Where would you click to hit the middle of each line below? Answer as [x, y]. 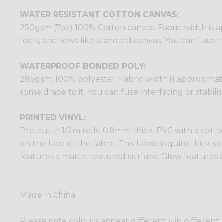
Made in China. [48, 195]
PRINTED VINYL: [53, 118]
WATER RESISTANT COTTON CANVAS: [100, 15]
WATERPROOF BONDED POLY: [83, 66]
